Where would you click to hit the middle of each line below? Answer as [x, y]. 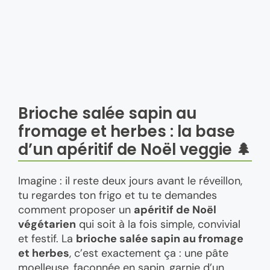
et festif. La [47, 239]
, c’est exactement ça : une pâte [149, 253]
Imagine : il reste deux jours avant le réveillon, [130, 181]
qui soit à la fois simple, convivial [158, 224]
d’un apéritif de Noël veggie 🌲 [135, 150]
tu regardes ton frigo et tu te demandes [118, 196]
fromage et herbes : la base [127, 132]
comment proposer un [76, 210]
